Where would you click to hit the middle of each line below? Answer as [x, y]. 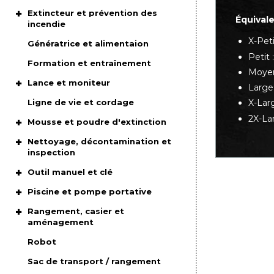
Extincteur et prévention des [93, 13]
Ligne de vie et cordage [81, 102]
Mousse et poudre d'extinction [97, 122]
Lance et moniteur [69, 83]
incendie [47, 24]
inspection [52, 152]
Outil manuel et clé [70, 172]
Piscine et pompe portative [90, 191]
